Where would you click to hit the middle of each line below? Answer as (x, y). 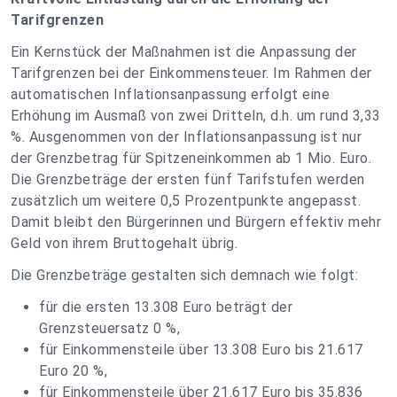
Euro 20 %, (73, 371)
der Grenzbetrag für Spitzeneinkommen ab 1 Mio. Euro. (191, 158)
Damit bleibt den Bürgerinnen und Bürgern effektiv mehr (196, 222)
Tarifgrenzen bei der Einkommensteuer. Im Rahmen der (191, 73)
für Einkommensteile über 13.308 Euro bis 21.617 (201, 350)
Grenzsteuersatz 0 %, (109, 328)
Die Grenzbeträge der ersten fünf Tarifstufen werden (188, 179)
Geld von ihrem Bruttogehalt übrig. (124, 243)
